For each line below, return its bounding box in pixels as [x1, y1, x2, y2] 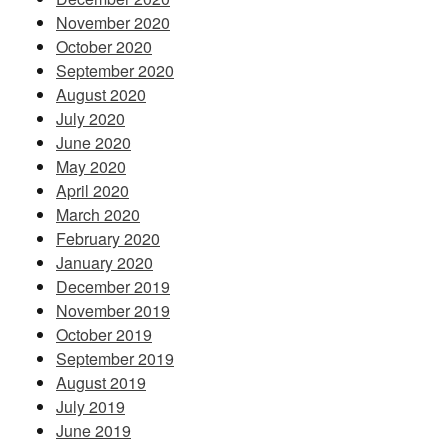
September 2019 [56, 347, 174, 371]
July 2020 [56, 107, 125, 131]
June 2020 [56, 131, 131, 155]
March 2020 [56, 203, 140, 227]
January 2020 [56, 251, 153, 275]
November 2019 [56, 299, 170, 323]
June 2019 [56, 419, 131, 443]
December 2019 [56, 275, 170, 299]
